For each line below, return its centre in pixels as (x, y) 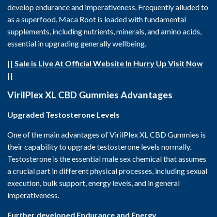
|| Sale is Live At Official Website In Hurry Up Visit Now (105, 63)
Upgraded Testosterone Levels (63, 115)
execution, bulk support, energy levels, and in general (93, 183)
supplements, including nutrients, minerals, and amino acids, (104, 31)
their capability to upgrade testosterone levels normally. (99, 147)
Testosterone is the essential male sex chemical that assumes (107, 159)
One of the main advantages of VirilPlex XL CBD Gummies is (107, 134)
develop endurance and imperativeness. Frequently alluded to (108, 7)
